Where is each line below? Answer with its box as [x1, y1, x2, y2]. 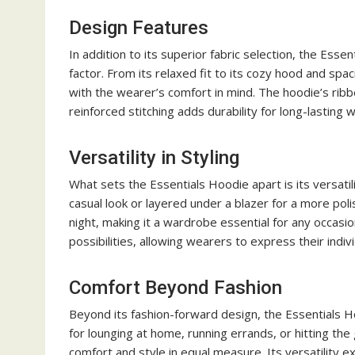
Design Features [69, 17, 208, 39]
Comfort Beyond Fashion [69, 277, 282, 299]
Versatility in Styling [69, 147, 239, 169]
